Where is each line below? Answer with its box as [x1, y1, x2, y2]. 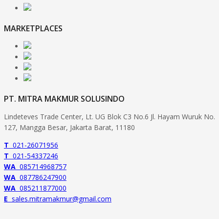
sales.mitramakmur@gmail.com [8, 194, 111, 204]
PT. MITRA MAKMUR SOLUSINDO [4, 93, 125, 105]
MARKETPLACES [4, 23, 63, 34]
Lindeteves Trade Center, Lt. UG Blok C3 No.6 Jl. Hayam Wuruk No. [4, 112, 215, 122]
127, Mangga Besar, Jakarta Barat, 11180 [4, 123, 135, 132]
